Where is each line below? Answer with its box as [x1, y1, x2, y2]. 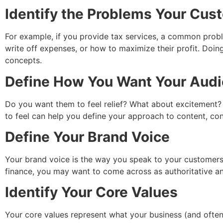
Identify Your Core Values [5, 184, 178, 201]
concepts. [5, 55, 44, 66]
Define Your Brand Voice [5, 128, 173, 146]
